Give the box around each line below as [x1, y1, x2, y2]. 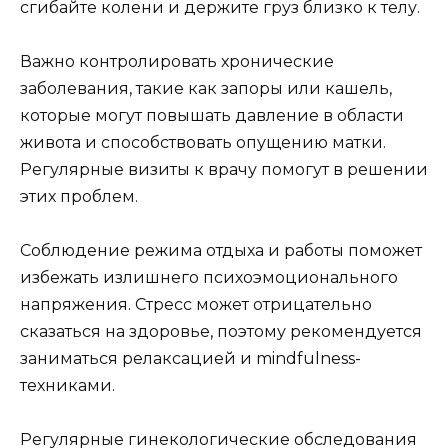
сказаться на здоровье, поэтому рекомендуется [20, 322, 422, 342]
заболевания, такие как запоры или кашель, [20, 78, 392, 98]
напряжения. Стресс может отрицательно [20, 295, 372, 315]
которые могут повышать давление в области [20, 105, 404, 125]
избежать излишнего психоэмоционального [20, 268, 398, 288]
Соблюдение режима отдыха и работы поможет [20, 241, 422, 261]
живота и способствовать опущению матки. [20, 132, 386, 152]
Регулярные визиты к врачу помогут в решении [20, 159, 428, 179]
